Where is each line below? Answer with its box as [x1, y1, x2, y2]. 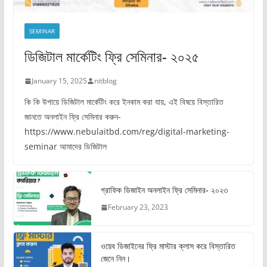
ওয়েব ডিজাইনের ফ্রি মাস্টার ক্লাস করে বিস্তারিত [100, 240, 235, 252]
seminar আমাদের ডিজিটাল [24, 141, 107, 153]
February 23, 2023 [107, 202, 168, 213]
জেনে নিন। [100, 253, 131, 265]
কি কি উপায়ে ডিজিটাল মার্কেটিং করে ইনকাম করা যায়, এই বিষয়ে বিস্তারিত [24, 96, 223, 108]
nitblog [94, 76, 117, 86]
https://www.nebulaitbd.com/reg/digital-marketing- [24, 126, 229, 138]
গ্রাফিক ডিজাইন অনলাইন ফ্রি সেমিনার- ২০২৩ [100, 184, 228, 196]
